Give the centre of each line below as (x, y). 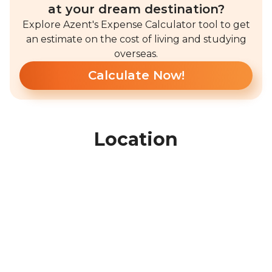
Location (136, 140)
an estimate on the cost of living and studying (136, 39)
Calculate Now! (136, 76)
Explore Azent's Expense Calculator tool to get (136, 25)
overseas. (136, 54)
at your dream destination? (136, 9)
